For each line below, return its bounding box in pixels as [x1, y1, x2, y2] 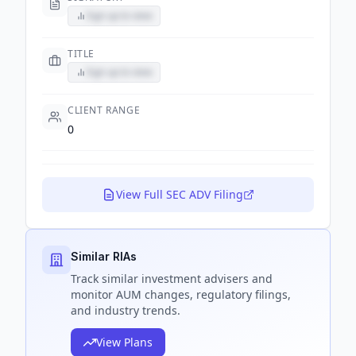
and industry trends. [71, 303, 180, 318]
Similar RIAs [71, 250, 137, 263]
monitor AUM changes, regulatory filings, [71, 287, 291, 302]
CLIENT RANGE [68, 103, 141, 117]
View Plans [96, 335, 153, 350]
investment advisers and [138, 271, 273, 286]
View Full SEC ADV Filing [116, 187, 243, 202]
